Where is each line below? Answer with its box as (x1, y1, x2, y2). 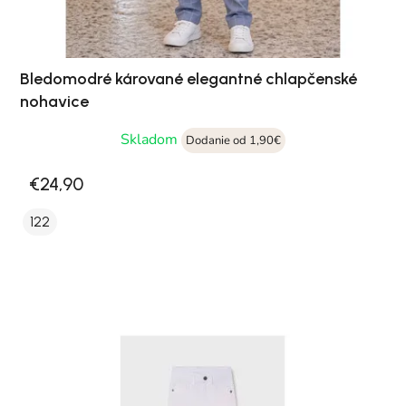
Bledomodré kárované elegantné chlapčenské (20, 69, 357, 90)
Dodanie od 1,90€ (186, 132, 281, 150)
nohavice (20, 92, 89, 112)
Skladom (121, 130, 181, 150)
